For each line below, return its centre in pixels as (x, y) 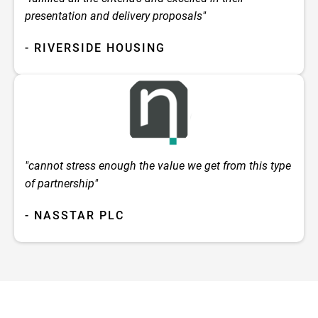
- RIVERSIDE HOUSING (95, 48)
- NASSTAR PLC (75, 216)
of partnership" (61, 184)
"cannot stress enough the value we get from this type (158, 166)
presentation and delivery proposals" (115, 16)
